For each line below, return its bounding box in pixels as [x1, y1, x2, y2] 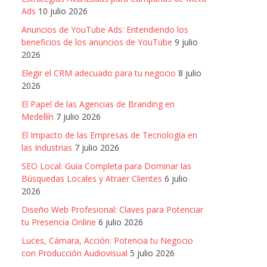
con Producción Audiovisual [21, 247, 128, 259]
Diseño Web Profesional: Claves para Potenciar [21, 204, 203, 215]
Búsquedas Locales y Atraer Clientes [21, 173, 162, 184]
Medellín [21, 111, 54, 122]
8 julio [178, 67, 201, 79]
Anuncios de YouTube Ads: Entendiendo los [21, 24, 188, 35]
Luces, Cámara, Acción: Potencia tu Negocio [21, 235, 193, 246]
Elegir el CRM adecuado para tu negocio [21, 67, 176, 79]
